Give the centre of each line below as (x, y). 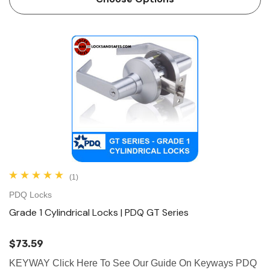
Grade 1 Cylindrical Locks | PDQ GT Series (99, 213)
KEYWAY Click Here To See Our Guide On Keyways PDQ (133, 263)
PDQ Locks (30, 195)
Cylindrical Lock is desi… (63, 7)
